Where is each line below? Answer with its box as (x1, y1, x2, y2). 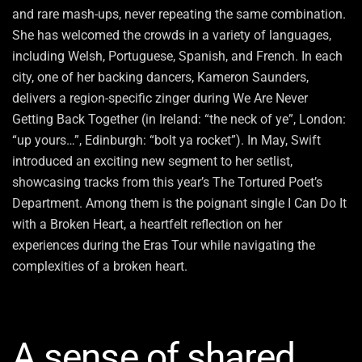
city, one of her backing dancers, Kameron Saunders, (12, 69, 309, 86)
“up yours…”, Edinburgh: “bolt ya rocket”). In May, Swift (12, 133, 321, 149)
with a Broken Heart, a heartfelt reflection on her (12, 217, 282, 233)
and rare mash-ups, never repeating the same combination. (12, 6, 346, 23)
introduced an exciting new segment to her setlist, (12, 154, 293, 170)
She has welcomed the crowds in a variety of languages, (12, 27, 331, 44)
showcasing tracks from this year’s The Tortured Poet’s (12, 175, 322, 191)
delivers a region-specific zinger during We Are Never (12, 90, 308, 107)
